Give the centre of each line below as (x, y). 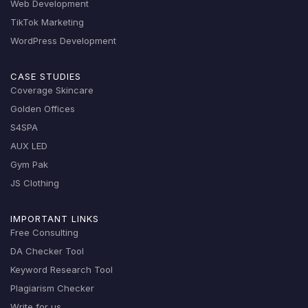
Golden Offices (43, 108)
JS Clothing (35, 183)
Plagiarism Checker (52, 288)
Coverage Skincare (52, 90)
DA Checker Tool (47, 251)
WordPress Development (63, 40)
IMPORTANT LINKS (55, 218)
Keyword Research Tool (62, 269)
